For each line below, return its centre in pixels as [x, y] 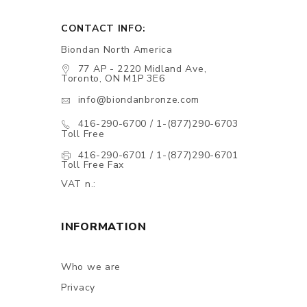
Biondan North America [117, 49]
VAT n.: [78, 184]
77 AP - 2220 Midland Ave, [142, 69]
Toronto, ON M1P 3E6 [113, 79]
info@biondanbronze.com [139, 100]
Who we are [91, 267]
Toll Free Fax [93, 165]
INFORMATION [104, 227]
